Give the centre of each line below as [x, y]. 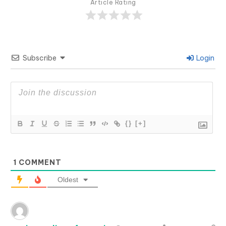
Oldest [68, 179]
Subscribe [40, 58]
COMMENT [39, 162]
